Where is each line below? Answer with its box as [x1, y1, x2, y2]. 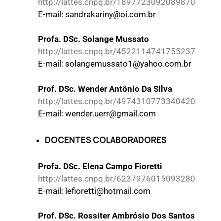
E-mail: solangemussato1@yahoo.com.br [38, 59, 191, 69]
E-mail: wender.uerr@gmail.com [38, 108, 156, 118]
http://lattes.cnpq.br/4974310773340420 [38, 96, 195, 106]
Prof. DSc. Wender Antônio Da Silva [38, 83, 172, 94]
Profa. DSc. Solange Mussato [38, 34, 149, 44]
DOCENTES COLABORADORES [44, 134, 167, 146]
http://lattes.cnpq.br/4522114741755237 [38, 46, 195, 57]
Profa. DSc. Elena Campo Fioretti [38, 161, 162, 171]
